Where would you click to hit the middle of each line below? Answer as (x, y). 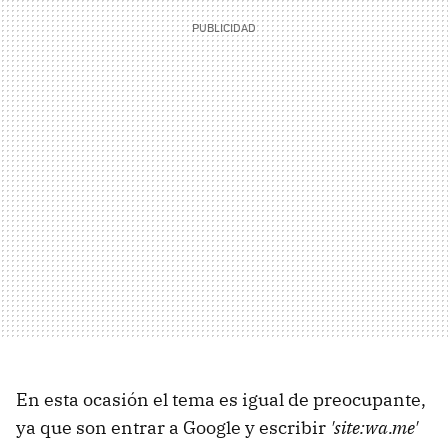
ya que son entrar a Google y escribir (173, 427)
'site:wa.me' (374, 427)
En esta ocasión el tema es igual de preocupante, (221, 399)
